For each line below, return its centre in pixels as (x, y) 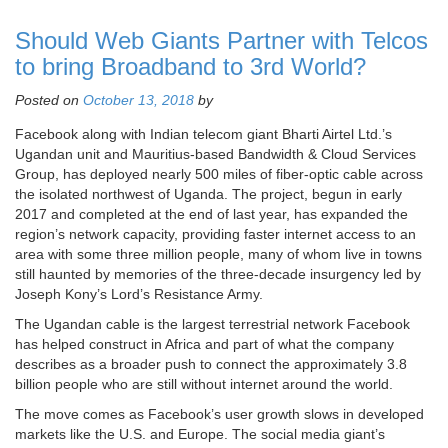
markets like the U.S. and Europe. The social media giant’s (200, 433)
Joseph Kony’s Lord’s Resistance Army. (139, 293)
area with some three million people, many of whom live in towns (218, 253)
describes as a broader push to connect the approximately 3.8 (211, 363)
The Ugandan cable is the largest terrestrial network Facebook (212, 323)
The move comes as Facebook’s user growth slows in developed (219, 413)
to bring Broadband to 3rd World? (190, 66)
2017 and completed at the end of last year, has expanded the (211, 213)
